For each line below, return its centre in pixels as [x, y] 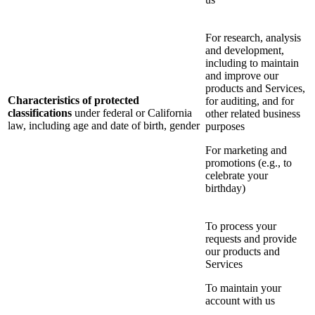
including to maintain [252, 63]
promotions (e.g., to [249, 163]
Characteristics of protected [73, 101]
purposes [225, 127]
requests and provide [251, 239]
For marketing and [246, 150]
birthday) [225, 188]
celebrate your [237, 176]
